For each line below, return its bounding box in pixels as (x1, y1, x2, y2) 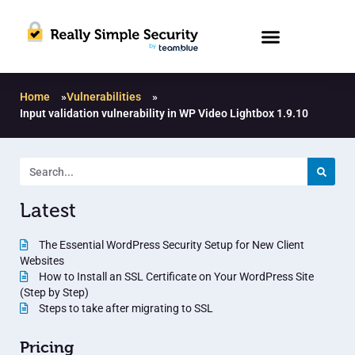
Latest (20, 200, 76, 223)
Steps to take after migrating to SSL (36, 302, 213, 315)
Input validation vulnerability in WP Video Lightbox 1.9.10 (20, 107, 308, 120)
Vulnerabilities (67, 90, 141, 104)
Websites (20, 254, 64, 268)
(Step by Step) (20, 286, 89, 300)
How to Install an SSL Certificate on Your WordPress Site (36, 270, 314, 284)
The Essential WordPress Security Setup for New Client (36, 239, 304, 252)
